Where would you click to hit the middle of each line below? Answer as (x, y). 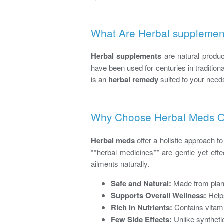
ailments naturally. (120, 164)
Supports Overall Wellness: (159, 196)
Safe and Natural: (141, 184)
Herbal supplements (126, 56)
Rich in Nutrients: (142, 208)
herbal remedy (133, 80)
